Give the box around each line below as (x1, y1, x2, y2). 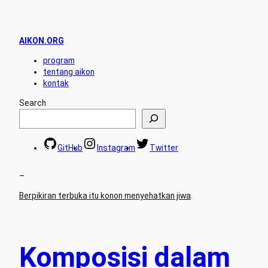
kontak (43, 78, 69, 88)
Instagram (97, 143, 135, 153)
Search (19, 98, 46, 108)
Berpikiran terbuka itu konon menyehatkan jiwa (19, 190, 191, 200)
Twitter (150, 143, 178, 153)
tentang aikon (43, 66, 95, 77)
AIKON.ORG (19, 36, 64, 46)
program (43, 55, 75, 65)
